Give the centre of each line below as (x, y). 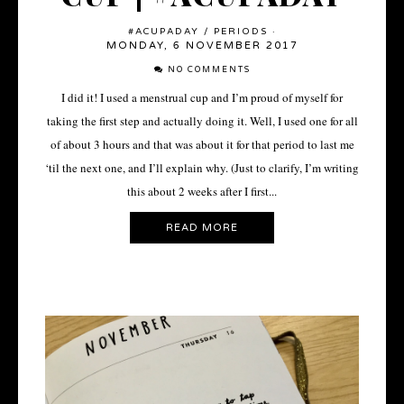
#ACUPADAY (163, 32)
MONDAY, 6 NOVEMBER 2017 (202, 46)
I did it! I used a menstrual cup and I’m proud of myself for (202, 98)
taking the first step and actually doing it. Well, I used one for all (202, 121)
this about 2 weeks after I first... (202, 192)
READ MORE (202, 227)
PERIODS (240, 32)
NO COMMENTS (209, 70)
